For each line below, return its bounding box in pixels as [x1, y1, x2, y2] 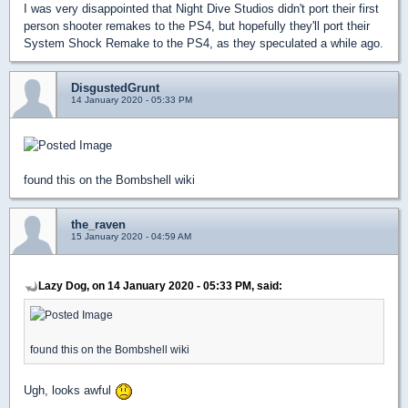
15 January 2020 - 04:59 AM [71, 231, 191, 242]
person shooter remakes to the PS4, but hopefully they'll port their [24, 19, 370, 33]
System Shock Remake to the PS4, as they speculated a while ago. [24, 36, 383, 50]
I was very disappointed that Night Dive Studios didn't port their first [24, 2, 379, 15]
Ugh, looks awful [24, 383, 115, 398]
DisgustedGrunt [71, 81, 159, 95]
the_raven [71, 218, 126, 232]
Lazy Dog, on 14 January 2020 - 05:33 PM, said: [38, 280, 282, 292]
